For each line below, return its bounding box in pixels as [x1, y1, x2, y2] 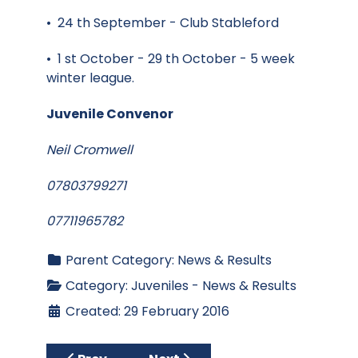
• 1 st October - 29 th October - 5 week [46, 50, 295, 69]
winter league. [46, 69, 134, 88]
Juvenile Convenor [46, 104, 173, 123]
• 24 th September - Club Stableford [46, 14, 279, 33]
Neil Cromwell [46, 140, 133, 159]
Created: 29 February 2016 [66, 302, 229, 321]
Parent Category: [62, 251, 177, 270]
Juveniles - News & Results [131, 276, 296, 296]
